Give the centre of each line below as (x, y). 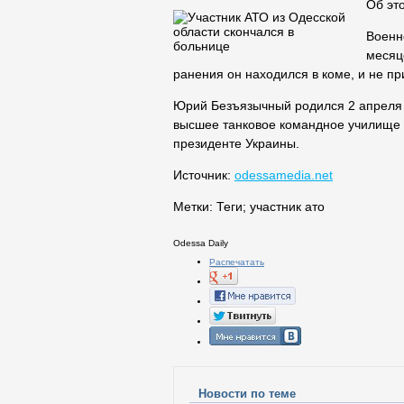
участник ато (287, 207)
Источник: (204, 175)
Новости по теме (247, 394)
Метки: (193, 207)
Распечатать (237, 262)
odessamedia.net (284, 175)
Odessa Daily (201, 243)
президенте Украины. (236, 144)
